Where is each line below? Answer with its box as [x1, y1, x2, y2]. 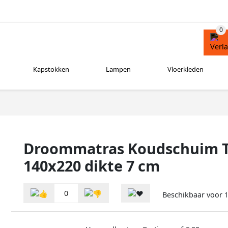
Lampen [105, 65, 131, 74]
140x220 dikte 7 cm [23, 155, 160, 176]
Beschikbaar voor [162, 190, 224, 200]
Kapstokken [33, 65, 70, 74]
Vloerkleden [167, 65, 204, 74]
